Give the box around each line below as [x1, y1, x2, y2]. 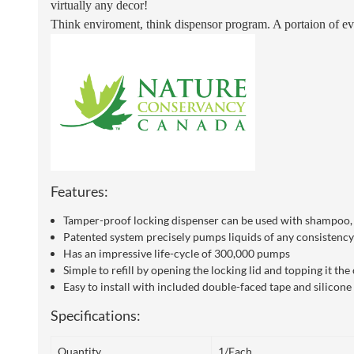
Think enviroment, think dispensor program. [51, 17, 273, 32]
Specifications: [51, 307, 141, 325]
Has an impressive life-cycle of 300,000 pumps [63, 247, 290, 261]
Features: [51, 183, 108, 201]
